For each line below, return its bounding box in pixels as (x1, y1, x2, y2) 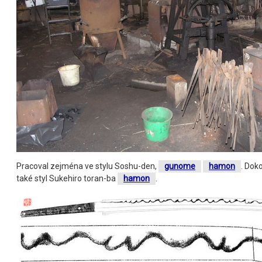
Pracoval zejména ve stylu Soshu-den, (16, 161, 158, 171)
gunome (164, 161, 195, 171)
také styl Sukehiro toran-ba (16, 173, 118, 183)
